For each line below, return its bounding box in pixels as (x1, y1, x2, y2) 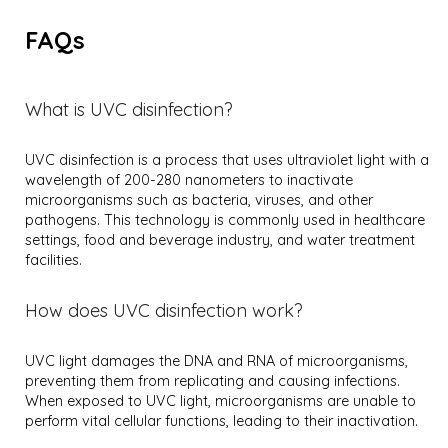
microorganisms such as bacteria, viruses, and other (25, 191, 374, 209)
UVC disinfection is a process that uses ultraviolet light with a (25, 151, 430, 169)
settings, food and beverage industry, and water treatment (25, 231, 416, 249)
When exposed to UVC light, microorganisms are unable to (25, 392, 417, 410)
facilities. (25, 251, 83, 269)
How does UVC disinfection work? (25, 299, 304, 322)
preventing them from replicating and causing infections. (25, 372, 401, 390)
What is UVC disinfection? (25, 98, 234, 121)
